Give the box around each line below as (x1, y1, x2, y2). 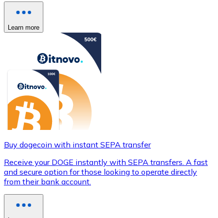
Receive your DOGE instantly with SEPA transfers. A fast (4, 157, 208, 167)
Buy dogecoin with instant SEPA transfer (4, 139, 151, 149)
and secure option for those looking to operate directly (4, 166, 197, 177)
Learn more (8, 23, 39, 31)
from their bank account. (4, 176, 91, 186)
